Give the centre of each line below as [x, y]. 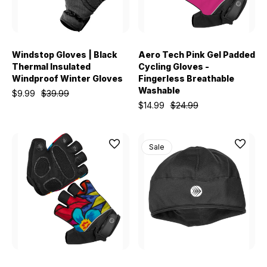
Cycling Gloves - [173, 66]
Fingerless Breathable [186, 78]
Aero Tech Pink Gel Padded [196, 54]
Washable [159, 90]
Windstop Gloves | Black [65, 54]
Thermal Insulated [51, 66]
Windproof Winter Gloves [67, 78]
